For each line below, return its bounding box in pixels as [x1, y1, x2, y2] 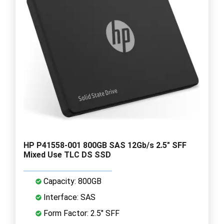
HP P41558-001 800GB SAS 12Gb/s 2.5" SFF [23, 140, 186, 150]
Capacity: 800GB [41, 176, 101, 186]
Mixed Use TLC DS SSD [23, 149, 111, 159]
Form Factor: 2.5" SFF [41, 208, 119, 218]
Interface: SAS [41, 192, 95, 202]
